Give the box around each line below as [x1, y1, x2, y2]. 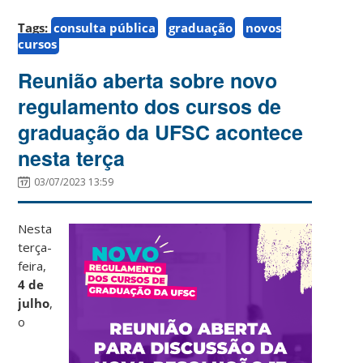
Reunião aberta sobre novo [18, 65, 278, 95]
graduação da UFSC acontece [18, 117, 304, 147]
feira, [18, 257, 47, 274]
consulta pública [53, 19, 156, 36]
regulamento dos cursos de [18, 91, 282, 121]
